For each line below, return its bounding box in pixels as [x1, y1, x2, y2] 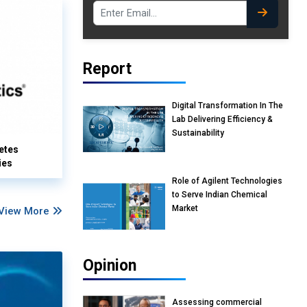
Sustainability [172, 128, 224, 138]
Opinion [83, 256, 136, 275]
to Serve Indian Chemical [172, 190, 267, 200]
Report [83, 60, 132, 79]
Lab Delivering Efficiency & [172, 114, 273, 125]
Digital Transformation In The [172, 101, 283, 111]
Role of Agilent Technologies [172, 176, 282, 186]
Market [172, 204, 198, 214]
